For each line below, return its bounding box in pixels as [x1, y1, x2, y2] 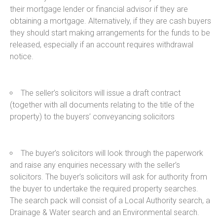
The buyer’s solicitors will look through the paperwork [21, 148, 203, 158]
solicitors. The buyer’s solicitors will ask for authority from [10, 172, 207, 182]
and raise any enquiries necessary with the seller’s [10, 160, 180, 170]
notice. [10, 51, 34, 61]
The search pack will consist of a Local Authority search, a [10, 195, 210, 205]
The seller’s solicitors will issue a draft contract [21, 88, 181, 98]
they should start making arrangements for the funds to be [10, 28, 210, 37]
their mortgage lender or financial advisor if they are [10, 4, 188, 14]
